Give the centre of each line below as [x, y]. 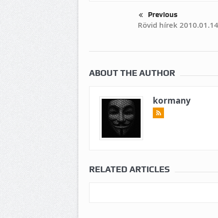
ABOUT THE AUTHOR [132, 73]
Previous [163, 15]
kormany [172, 101]
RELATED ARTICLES [129, 169]
